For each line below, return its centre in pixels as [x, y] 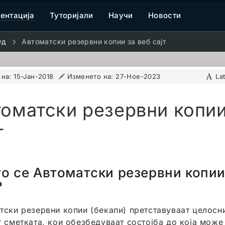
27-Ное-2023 [138, 76]
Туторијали [71, 15]
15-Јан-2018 [34, 76]
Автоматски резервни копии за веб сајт [94, 41]
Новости [164, 15]
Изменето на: [91, 76]
